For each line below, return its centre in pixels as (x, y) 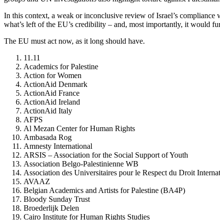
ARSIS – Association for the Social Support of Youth (106, 155)
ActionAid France (52, 93)
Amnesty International (58, 146)
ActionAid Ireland (52, 102)
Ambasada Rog (48, 137)
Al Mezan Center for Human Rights (79, 128)
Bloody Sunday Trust (57, 199)
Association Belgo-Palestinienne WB (81, 164)
